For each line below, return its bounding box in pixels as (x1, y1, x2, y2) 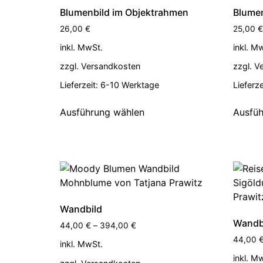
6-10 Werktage (100, 80, 159, 90)
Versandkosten (81, 61, 140, 72)
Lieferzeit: (60, 80, 100, 90)
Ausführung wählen (60, 106, 144, 119)
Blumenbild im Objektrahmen (60, 6, 188, 18)
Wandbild (60, 203, 102, 215)
